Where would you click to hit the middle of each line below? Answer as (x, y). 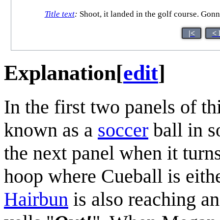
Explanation (60, 73)
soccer (123, 130)
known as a (51, 130)
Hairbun (36, 199)
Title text (59, 14)
